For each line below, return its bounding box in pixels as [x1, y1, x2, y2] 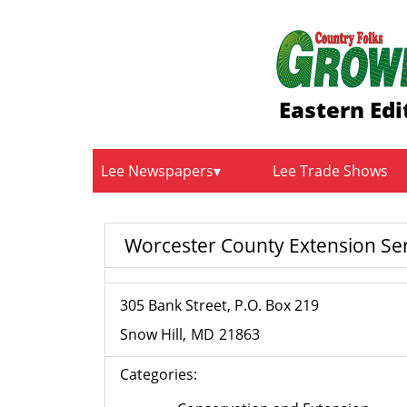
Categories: [120, 364, 198, 385]
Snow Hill [120, 324, 184, 345]
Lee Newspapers [101, 160, 213, 181]
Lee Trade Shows [273, 160, 389, 181]
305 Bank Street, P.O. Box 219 [120, 295, 320, 316]
